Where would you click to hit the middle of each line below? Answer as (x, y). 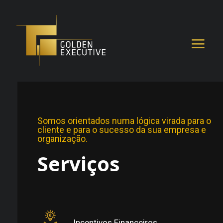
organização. (63, 139)
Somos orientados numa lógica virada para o (124, 121)
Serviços (79, 164)
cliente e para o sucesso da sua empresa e (122, 130)
